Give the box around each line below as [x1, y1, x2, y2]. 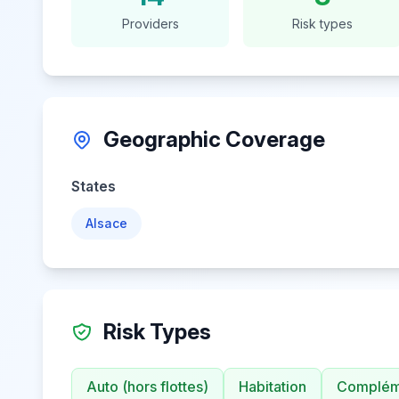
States [71, 177, 116, 195]
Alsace [85, 216, 127, 231]
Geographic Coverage [103, 126, 325, 152]
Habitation [239, 378, 306, 395]
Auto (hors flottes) [86, 378, 208, 395]
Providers [121, 16, 179, 31]
